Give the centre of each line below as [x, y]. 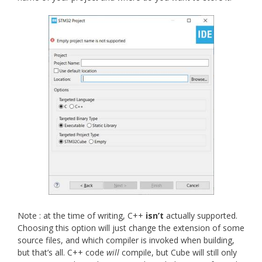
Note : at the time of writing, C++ [82, 216]
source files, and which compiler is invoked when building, [126, 240]
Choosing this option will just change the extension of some [131, 228]
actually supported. [201, 216]
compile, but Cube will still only [178, 253]
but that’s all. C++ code [62, 253]
